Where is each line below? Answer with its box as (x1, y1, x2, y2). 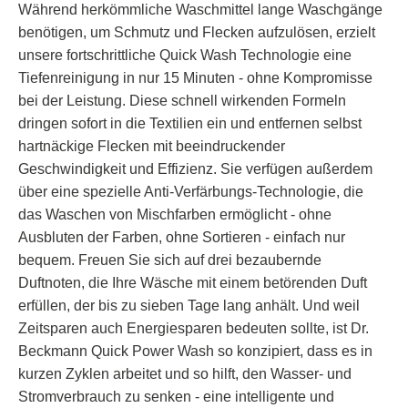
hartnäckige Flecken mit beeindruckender (18, 138, 285, 155)
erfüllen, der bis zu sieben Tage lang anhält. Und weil (18, 298, 360, 314)
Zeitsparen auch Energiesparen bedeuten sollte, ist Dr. (18, 321, 369, 337)
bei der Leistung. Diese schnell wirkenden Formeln (18, 93, 346, 109)
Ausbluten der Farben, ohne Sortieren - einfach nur (18, 229, 345, 246)
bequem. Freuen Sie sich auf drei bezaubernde (18, 252, 321, 269)
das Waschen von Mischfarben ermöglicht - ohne (18, 207, 331, 223)
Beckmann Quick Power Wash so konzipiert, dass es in (18, 343, 372, 360)
